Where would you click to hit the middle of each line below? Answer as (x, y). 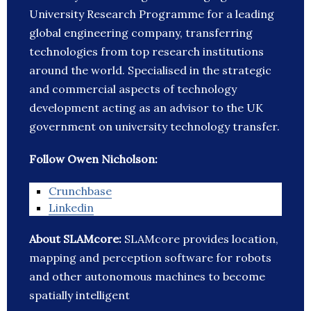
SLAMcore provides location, (201, 239)
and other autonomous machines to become (147, 277)
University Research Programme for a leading (152, 14)
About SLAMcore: (77, 239)
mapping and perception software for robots (150, 258)
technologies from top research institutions (146, 52)
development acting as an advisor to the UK (146, 108)
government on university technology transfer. (154, 127)
